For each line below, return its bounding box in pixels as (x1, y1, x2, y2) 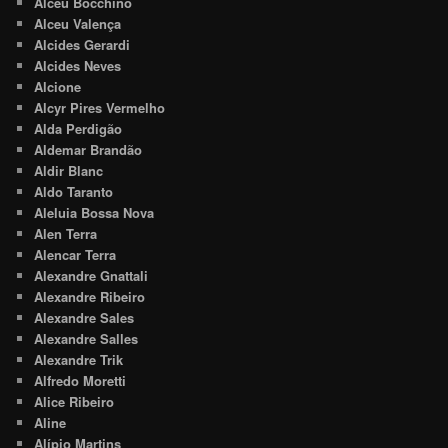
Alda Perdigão (34, 119, 123, 139)
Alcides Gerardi (34, 35, 131, 55)
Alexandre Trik (34, 350, 124, 370)
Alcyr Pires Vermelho (34, 98, 166, 118)
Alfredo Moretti (34, 371, 127, 391)
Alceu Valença (34, 14, 122, 34)
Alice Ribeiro (34, 392, 115, 412)
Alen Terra (34, 224, 98, 244)
